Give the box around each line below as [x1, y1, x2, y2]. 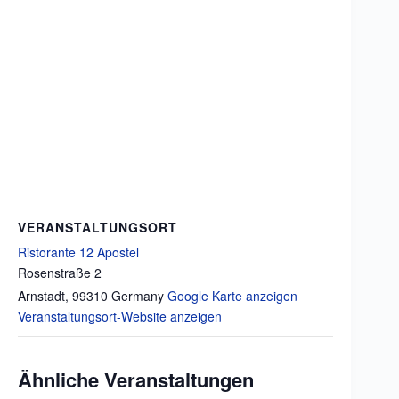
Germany [111, 287, 164, 305]
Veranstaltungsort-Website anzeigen [18, 307, 222, 325]
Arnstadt [18, 287, 65, 305]
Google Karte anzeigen [167, 287, 297, 305]
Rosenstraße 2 [18, 264, 102, 281]
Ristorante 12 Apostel [18, 243, 139, 261]
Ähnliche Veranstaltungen [18, 365, 254, 394]
